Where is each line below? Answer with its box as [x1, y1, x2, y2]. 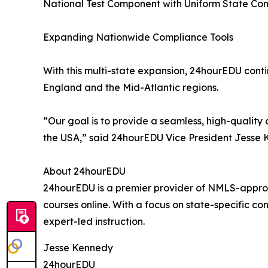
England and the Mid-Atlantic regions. [43, 81, 218, 94]
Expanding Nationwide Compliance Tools [43, 31, 233, 44]
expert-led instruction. [43, 215, 145, 228]
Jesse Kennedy [43, 242, 113, 254]
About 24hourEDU [43, 165, 126, 178]
